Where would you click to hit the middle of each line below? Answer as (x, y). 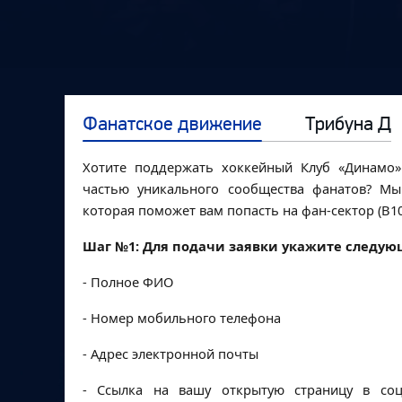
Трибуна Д (348, 123)
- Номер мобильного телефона (182, 318)
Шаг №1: (111, 246)
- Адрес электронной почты (170, 354)
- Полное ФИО (128, 282)
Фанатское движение (172, 123)
